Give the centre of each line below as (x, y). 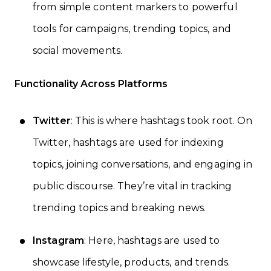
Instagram (59, 241)
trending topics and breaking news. (119, 208)
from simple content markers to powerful (135, 7)
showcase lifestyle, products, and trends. (131, 263)
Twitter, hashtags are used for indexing (128, 143)
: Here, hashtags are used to (152, 241)
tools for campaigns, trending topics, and (132, 29)
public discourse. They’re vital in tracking (132, 186)
